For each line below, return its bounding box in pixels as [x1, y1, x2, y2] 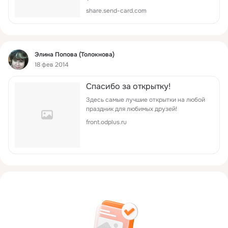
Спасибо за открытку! [86, 80, 170, 92]
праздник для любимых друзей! [86, 104, 177, 113]
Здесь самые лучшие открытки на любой [86, 95, 205, 104]
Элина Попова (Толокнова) [35, 50, 115, 59]
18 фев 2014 [35, 61, 69, 69]
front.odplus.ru [86, 118, 127, 126]
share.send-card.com [86, 6, 147, 15]
